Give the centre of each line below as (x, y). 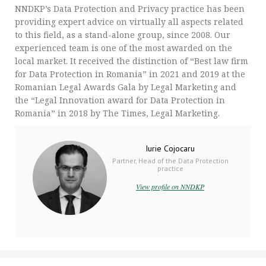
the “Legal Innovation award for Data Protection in (120, 100)
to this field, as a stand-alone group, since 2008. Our (123, 34)
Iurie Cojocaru (170, 148)
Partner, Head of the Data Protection (170, 160)
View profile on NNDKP (170, 186)
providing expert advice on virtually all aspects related (129, 21)
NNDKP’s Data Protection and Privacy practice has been (130, 8)
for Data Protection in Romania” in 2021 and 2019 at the (130, 74)
